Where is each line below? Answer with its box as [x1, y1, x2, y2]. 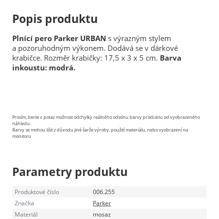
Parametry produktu [12, 163, 128, 179]
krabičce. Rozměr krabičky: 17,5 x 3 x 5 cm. [12, 52, 160, 63]
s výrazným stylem [106, 33, 171, 43]
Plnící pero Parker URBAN [12, 33, 106, 43]
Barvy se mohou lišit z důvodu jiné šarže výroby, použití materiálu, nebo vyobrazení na [12, 126, 188, 133]
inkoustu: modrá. [12, 62, 75, 72]
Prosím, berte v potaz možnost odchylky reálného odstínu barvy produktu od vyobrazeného [12, 113, 200, 120]
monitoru [12, 132, 31, 139]
